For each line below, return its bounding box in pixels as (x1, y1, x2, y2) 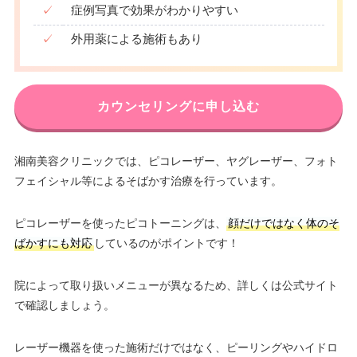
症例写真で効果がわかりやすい (71, 3, 239, 17)
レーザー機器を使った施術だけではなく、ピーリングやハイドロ (14, 341, 338, 354)
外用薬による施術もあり (71, 32, 203, 45)
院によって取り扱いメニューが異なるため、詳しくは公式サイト (14, 279, 338, 292)
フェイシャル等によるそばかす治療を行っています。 (14, 175, 282, 187)
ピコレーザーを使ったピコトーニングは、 (14, 217, 226, 229)
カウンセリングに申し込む (97, 100, 260, 113)
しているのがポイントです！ (93, 237, 239, 249)
